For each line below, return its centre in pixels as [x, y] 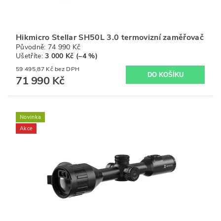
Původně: [32, 47]
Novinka [31, 117]
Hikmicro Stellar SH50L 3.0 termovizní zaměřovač [110, 38]
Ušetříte [29, 56]
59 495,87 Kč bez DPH [67, 69]
